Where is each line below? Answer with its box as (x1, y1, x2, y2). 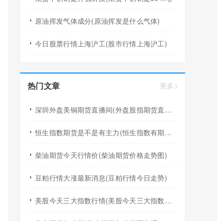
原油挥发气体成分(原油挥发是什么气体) (35, 16, 160, 26)
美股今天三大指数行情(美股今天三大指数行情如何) (164, 195, 172, 205)
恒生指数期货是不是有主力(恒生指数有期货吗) (164, 127, 172, 137)
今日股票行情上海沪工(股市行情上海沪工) (35, 38, 167, 48)
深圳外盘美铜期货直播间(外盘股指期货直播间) (164, 105, 172, 114)
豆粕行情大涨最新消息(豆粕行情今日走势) (35, 173, 167, 183)
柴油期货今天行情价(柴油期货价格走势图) (35, 150, 167, 160)
